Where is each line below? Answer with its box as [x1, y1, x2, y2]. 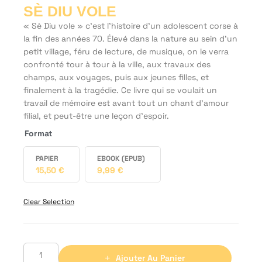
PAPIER [36, 153, 58, 163]
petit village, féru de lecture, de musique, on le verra [23, 46, 229, 57]
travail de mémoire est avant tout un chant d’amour [23, 97, 229, 108]
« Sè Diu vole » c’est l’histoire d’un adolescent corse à [23, 20, 238, 31]
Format [25, 127, 52, 139]
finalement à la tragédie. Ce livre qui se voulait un [23, 84, 217, 95]
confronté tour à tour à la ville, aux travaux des [23, 58, 211, 70]
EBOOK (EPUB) [97, 153, 145, 163]
